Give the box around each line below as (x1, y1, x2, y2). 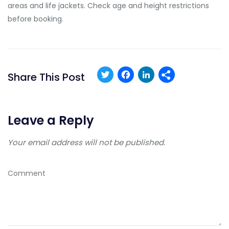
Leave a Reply (8, 112, 94, 129)
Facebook (136, 65, 214, 88)
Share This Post (8, 70, 85, 84)
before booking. (8, 14, 63, 24)
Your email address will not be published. (8, 137, 165, 148)
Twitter (116, 65, 170, 88)
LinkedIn (157, 65, 220, 88)
